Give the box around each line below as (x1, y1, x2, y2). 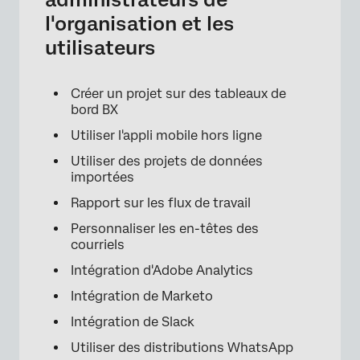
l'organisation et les (45, 11, 234, 35)
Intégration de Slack (71, 313, 194, 329)
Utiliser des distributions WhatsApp (71, 339, 293, 355)
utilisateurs (45, 35, 155, 59)
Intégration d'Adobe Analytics (71, 262, 253, 278)
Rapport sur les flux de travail (71, 194, 251, 211)
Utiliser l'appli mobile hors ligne (71, 127, 262, 143)
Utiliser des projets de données (71, 153, 263, 169)
